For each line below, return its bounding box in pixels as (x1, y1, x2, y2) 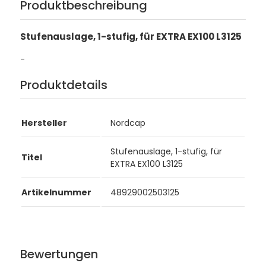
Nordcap (110, 117, 145, 129)
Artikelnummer (21, 186, 91, 199)
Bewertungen (20, 246, 98, 263)
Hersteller (21, 117, 67, 129)
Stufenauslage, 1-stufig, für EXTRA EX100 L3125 (20, 30, 242, 43)
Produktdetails (20, 76, 107, 93)
